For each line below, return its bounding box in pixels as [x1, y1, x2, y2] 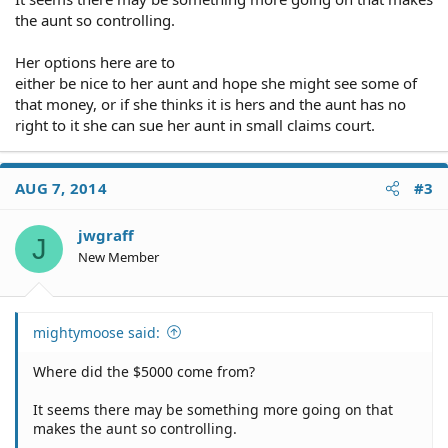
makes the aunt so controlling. [33, 418, 237, 438]
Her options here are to [15, 52, 175, 72]
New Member [78, 248, 159, 266]
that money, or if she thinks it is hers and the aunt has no [15, 94, 406, 114]
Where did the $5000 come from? [33, 361, 255, 381]
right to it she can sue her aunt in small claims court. [15, 115, 375, 135]
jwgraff [78, 225, 134, 245]
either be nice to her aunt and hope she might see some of [15, 73, 417, 93]
